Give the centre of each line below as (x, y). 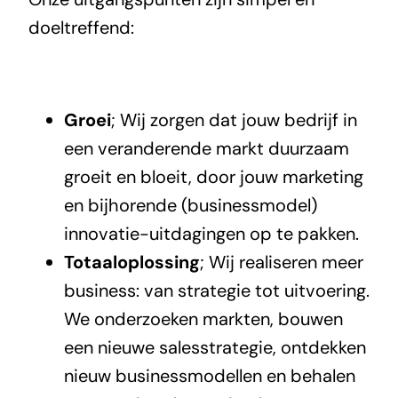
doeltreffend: (81, 27)
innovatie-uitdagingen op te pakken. (211, 233)
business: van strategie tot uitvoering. (216, 290)
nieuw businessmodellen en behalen (209, 375)
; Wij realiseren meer (281, 262)
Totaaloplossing (131, 262)
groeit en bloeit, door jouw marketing (213, 176)
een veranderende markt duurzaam (206, 148)
